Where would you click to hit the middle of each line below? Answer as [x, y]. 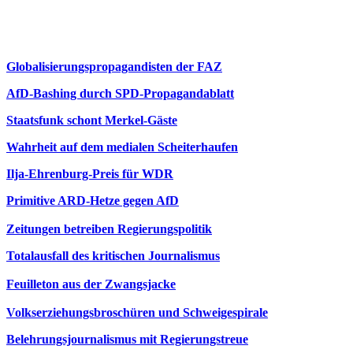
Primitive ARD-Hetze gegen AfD [93, 201]
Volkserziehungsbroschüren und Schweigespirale [137, 312]
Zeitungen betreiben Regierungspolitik [109, 229]
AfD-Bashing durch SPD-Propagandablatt [120, 93]
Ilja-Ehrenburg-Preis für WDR [90, 174]
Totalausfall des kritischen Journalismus [113, 256]
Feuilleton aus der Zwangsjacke [91, 284]
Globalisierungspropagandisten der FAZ [114, 67]
